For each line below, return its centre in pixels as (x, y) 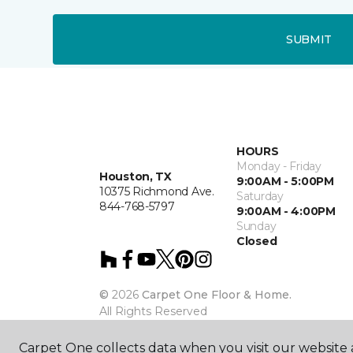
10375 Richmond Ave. (157, 191)
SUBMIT (309, 39)
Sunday (256, 226)
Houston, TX (136, 176)
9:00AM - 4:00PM (286, 211)
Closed (257, 241)
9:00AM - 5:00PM (285, 181)
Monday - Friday (279, 166)
